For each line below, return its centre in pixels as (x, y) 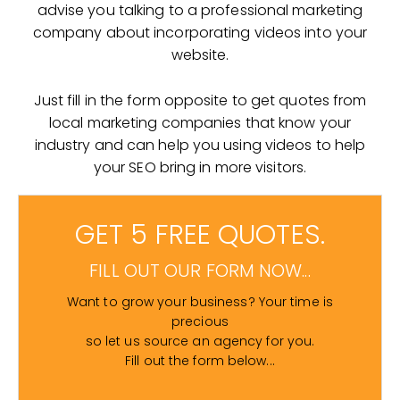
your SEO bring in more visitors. (200, 167)
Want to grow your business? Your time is (200, 301)
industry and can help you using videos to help (200, 145)
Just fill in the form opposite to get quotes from (200, 100)
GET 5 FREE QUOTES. (200, 234)
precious (200, 321)
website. (200, 54)
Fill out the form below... (200, 360)
